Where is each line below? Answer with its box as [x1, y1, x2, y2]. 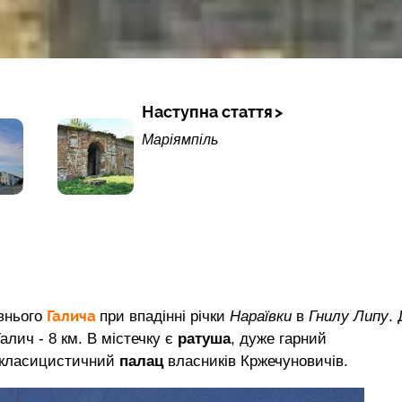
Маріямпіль [141, 132, 218, 147]
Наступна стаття [141, 102, 273, 121]
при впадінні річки [100, 307, 230, 325]
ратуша [178, 329, 231, 347]
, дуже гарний [231, 329, 327, 347]
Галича [47, 306, 100, 325]
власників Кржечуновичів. [168, 352, 348, 370]
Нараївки [230, 307, 296, 325]
